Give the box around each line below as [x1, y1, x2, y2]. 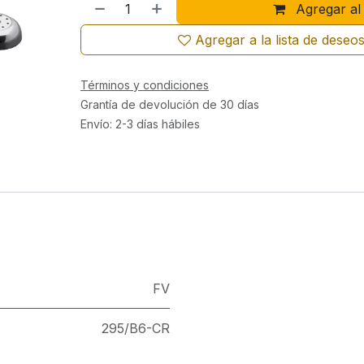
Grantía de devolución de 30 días [80, 97, 259, 111]
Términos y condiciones [80, 78, 209, 92]
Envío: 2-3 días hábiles [80, 117, 200, 131]
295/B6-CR [102, 320, 170, 336]
